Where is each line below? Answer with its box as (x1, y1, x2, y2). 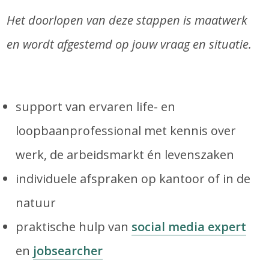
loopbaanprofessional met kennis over (16, 122, 237, 139)
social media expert (131, 219, 247, 235)
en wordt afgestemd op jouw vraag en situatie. (7, 36, 252, 52)
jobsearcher (33, 243, 103, 259)
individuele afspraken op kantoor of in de (16, 171, 251, 187)
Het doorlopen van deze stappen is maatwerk (7, 12, 248, 28)
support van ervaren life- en (16, 98, 176, 115)
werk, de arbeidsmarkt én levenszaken (16, 147, 235, 163)
